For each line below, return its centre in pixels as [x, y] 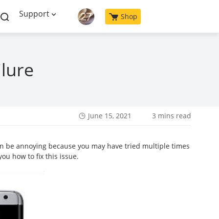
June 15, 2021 [110, 116]
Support [34, 13]
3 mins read [172, 116]
